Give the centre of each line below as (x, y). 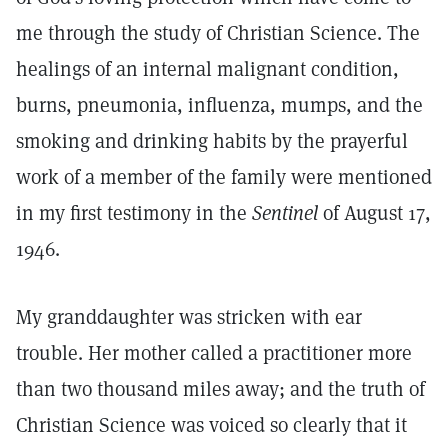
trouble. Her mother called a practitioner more (214, 353)
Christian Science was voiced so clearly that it (211, 425)
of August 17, (374, 213)
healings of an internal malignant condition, (207, 69)
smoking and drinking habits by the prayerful (212, 141)
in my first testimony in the (134, 213)
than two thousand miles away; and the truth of (220, 389)
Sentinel (285, 213)
